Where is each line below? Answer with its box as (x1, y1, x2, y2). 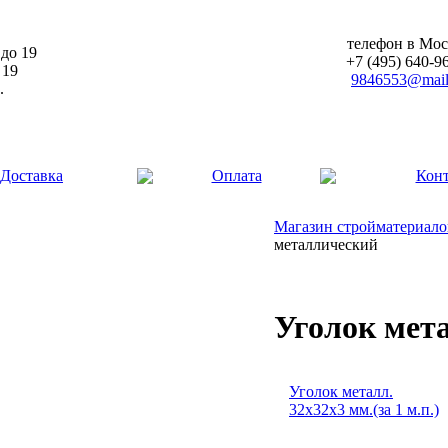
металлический (274, 236, 378, 253)
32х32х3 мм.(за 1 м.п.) (289, 400, 439, 418)
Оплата (211, 167, 262, 184)
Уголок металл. (289, 382, 393, 400)
